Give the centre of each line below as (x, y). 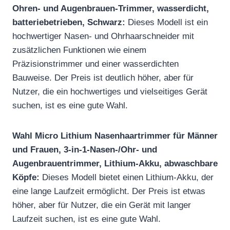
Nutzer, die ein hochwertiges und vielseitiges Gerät (110, 91)
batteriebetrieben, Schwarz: (69, 22)
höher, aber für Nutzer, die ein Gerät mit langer (102, 205)
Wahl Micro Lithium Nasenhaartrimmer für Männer (115, 136)
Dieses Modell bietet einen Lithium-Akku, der (127, 177)
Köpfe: (26, 177)
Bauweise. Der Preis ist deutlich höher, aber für (103, 78)
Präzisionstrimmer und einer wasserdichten (95, 64)
